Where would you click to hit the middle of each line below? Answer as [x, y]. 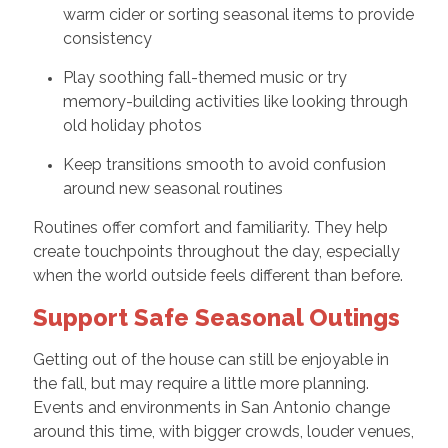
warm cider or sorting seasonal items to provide [238, 14]
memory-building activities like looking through [235, 101]
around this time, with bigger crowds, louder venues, [223, 431]
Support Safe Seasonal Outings [216, 317]
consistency [107, 38]
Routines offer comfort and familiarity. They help [210, 227]
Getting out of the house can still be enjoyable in [210, 359]
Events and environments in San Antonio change [211, 407]
